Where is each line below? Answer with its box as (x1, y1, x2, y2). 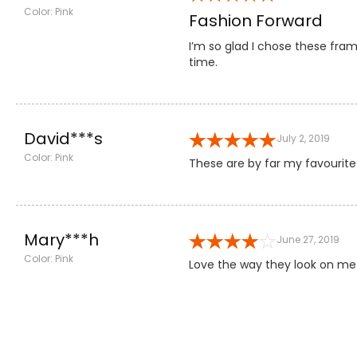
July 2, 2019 (277, 131, 331, 145)
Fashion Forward (189, 9, 324, 32)
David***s (24, 127, 103, 150)
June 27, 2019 (277, 232, 340, 246)
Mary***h (24, 228, 99, 251)
